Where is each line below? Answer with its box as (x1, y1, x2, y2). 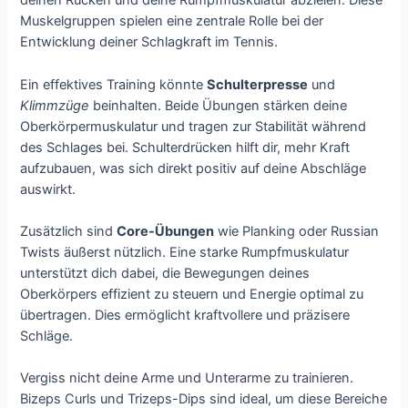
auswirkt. (20, 180, 76, 198)
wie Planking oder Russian (214, 223, 380, 240)
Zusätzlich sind (20, 223, 117, 240)
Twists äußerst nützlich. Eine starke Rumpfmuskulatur (20, 244, 350, 261)
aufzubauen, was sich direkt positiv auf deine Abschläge (20, 159, 367, 177)
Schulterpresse (207, 76, 309, 93)
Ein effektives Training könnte (20, 76, 208, 93)
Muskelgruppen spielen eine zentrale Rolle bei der (20, 13, 324, 30)
